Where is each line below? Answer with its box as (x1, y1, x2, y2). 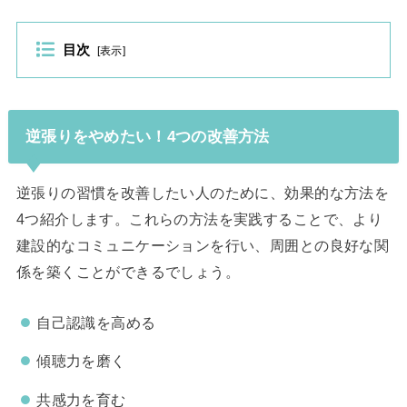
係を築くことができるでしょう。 (15, 263, 241, 280)
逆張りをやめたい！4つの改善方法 (25, 126, 270, 145)
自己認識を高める (36, 313, 156, 331)
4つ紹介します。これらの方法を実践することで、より (15, 210, 383, 227)
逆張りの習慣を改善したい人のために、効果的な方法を (15, 184, 390, 201)
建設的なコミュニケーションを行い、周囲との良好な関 (15, 236, 390, 253)
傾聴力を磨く (36, 352, 126, 370)
